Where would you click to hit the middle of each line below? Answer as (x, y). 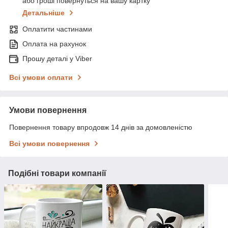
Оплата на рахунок (54, 44)
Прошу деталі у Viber (57, 59)
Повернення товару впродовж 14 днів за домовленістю (101, 127)
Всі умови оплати (41, 78)
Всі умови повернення (49, 144)
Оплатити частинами (57, 29)
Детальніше (44, 13)
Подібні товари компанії (57, 174)
